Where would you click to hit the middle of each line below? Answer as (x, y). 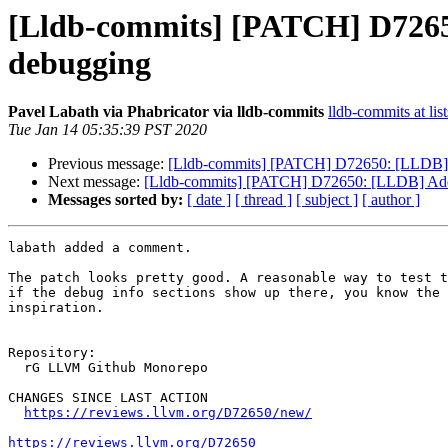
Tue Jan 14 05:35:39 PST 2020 (107, 130)
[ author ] (391, 200)
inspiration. (56, 308)
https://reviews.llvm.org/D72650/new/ (168, 413)
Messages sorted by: (115, 200)
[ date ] (209, 200)
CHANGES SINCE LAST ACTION (108, 398)
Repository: (52, 353)
